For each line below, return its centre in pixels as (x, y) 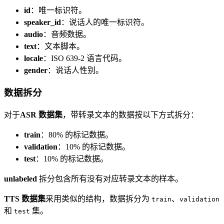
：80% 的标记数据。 (77, 134)
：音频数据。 (67, 34)
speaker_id (42, 22)
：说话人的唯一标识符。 (105, 22)
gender (36, 70)
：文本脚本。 (60, 46)
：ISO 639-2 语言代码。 (85, 58)
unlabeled (20, 178)
